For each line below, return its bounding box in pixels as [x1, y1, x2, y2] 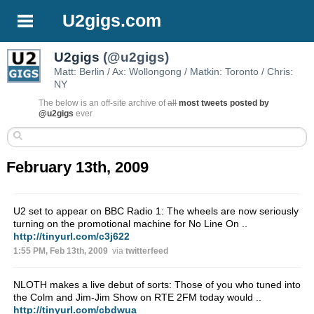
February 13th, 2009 [6, 158, 149, 177]
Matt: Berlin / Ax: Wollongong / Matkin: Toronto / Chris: [54, 66, 294, 78]
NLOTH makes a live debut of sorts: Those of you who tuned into [13, 279, 301, 291]
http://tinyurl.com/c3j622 [13, 231, 130, 243]
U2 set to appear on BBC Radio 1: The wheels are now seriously [13, 205, 299, 217]
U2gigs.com [62, 11, 162, 31]
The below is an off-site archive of [39, 98, 168, 109]
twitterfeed [125, 246, 168, 257]
